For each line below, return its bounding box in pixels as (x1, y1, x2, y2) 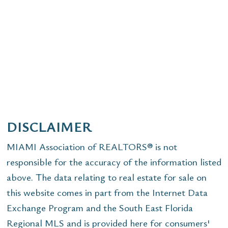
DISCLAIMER (7, 117, 92, 136)
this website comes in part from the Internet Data (7, 186, 208, 199)
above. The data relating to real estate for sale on (7, 170, 207, 184)
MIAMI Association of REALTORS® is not (7, 140, 177, 153)
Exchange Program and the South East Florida (7, 201, 193, 214)
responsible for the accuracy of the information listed (7, 155, 221, 168)
